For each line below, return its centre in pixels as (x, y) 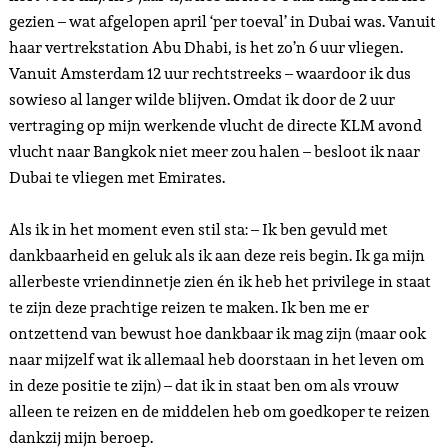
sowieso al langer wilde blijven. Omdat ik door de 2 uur (201, 99)
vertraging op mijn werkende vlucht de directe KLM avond (215, 125)
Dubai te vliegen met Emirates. (116, 177)
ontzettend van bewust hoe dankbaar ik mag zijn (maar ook (217, 333)
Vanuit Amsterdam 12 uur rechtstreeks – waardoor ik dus (209, 73)
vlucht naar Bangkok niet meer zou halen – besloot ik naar (214, 151)
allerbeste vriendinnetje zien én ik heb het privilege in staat (219, 281)
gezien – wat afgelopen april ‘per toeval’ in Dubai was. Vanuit (222, 21)
